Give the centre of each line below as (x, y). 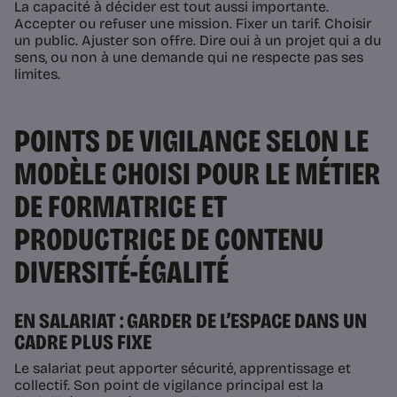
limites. (37, 74)
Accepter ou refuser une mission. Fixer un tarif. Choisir (193, 24)
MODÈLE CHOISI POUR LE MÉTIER (197, 175)
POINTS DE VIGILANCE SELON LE (191, 142)
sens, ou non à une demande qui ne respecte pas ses (189, 58)
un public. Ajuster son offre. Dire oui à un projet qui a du (198, 41)
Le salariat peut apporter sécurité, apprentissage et (183, 369)
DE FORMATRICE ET (121, 207)
